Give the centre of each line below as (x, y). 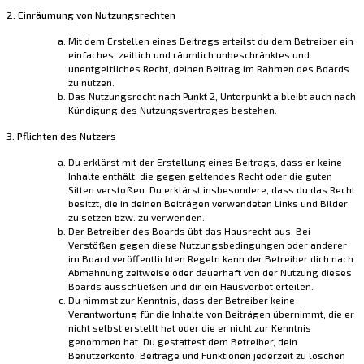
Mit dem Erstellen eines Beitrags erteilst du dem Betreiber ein (211, 41)
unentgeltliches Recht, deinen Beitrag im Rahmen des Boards (209, 69)
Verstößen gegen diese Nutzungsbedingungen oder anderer (208, 245)
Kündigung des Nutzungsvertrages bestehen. (173, 110)
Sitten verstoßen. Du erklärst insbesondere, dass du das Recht (212, 190)
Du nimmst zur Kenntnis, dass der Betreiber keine (182, 300)
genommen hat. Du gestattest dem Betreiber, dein (183, 342)
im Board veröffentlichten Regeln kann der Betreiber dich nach (211, 259)
